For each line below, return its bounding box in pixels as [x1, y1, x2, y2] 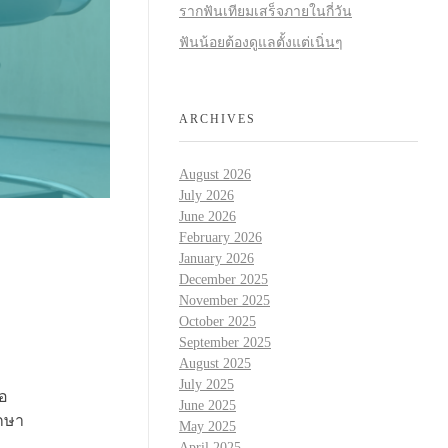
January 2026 [179, 251, 254, 267]
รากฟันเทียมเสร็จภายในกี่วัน [179, 4, 352, 20]
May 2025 [179, 419, 236, 435]
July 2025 [179, 377, 234, 393]
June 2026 [179, 209, 236, 225]
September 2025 [179, 335, 271, 351]
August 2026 [179, 167, 251, 183]
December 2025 [179, 272, 268, 288]
